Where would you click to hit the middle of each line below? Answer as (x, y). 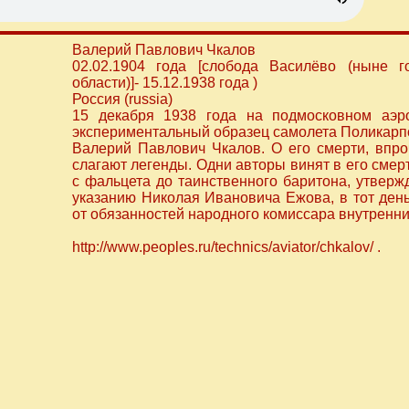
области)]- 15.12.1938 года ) (165, 83)
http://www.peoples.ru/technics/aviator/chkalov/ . (226, 247)
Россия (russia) (122, 99)
